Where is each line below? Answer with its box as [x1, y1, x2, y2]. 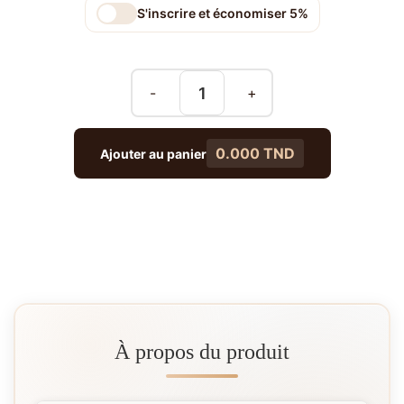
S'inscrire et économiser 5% [136, 5, 308, 21]
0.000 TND [216, 144, 295, 162]
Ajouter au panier [100, 145, 207, 161]
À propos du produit [115, 340, 289, 363]
